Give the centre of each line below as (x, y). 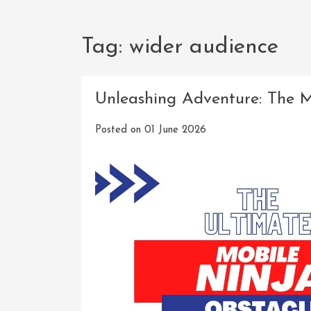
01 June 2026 (175, 130)
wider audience (204, 48)
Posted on (120, 130)
